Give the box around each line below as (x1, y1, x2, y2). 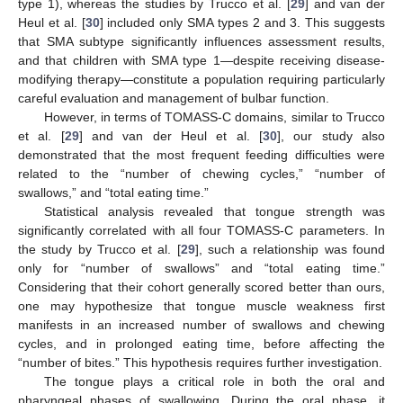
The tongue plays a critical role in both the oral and (43, 374, 385, 390)
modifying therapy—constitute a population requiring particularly (18, 72, 385, 87)
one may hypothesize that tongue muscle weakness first (18, 299, 385, 314)
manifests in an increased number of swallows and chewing (18, 318, 385, 333)
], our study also (277, 129, 386, 144)
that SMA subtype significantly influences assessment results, (18, 34, 385, 49)
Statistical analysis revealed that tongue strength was (43, 204, 385, 219)
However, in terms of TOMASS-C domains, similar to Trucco (43, 110, 385, 125)
